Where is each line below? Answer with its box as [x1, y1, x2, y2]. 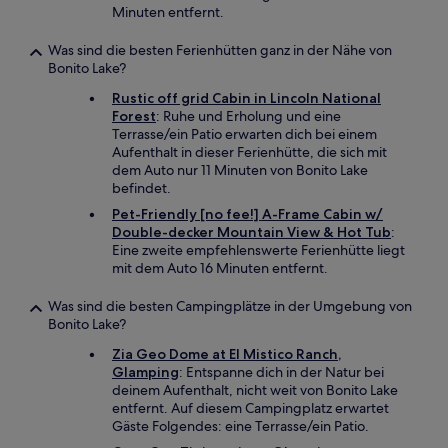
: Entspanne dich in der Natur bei [179, 363, 384, 381]
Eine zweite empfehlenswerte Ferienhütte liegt [112, 241, 405, 259]
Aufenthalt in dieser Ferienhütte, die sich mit [112, 143, 387, 161]
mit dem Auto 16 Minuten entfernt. [112, 259, 328, 277]
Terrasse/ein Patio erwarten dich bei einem [112, 125, 377, 143]
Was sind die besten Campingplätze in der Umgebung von [48, 297, 412, 315]
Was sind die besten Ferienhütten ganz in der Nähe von [48, 41, 392, 59]
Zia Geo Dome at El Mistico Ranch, [112, 345, 341, 363]
